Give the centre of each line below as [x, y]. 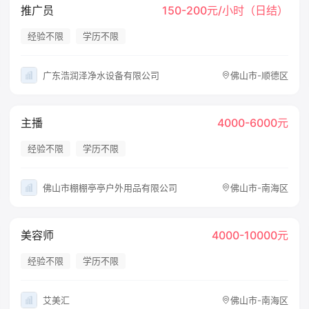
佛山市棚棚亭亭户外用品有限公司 [110, 187]
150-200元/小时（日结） [225, 10]
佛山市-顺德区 [259, 75]
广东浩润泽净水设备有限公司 [101, 75]
